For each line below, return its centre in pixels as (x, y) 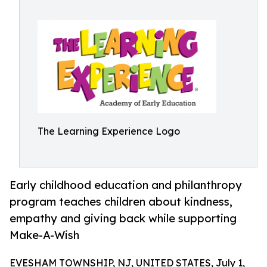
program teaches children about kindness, (121, 202)
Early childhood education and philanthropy (126, 185)
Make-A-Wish (44, 235)
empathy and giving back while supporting (123, 218)
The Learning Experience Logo (109, 131)
